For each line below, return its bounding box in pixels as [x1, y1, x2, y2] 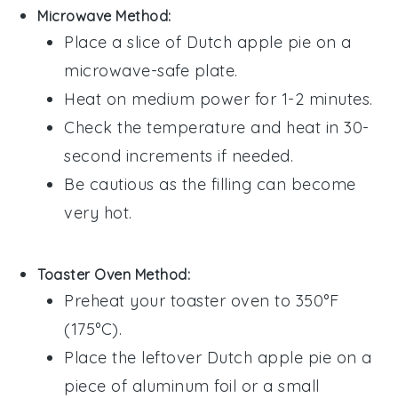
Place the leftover [64, 347, 207, 369]
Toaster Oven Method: [37, 266, 191, 284]
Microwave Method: [37, 7, 171, 26]
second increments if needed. [64, 146, 294, 167]
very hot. [64, 203, 132, 224]
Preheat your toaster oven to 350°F [64, 291, 339, 312]
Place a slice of [64, 32, 187, 53]
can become [251, 174, 356, 195]
